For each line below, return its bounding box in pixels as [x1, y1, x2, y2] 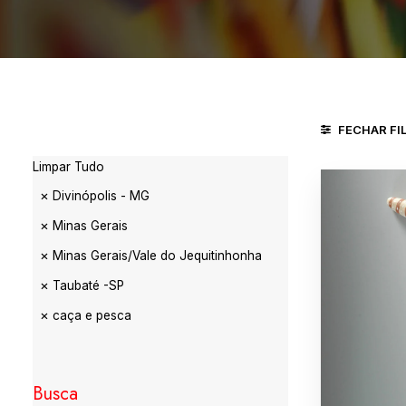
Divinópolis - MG [53, 188, 150, 203]
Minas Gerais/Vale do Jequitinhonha [53, 248, 262, 263]
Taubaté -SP [53, 278, 124, 293]
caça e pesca [53, 308, 131, 323]
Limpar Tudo [33, 159, 104, 174]
